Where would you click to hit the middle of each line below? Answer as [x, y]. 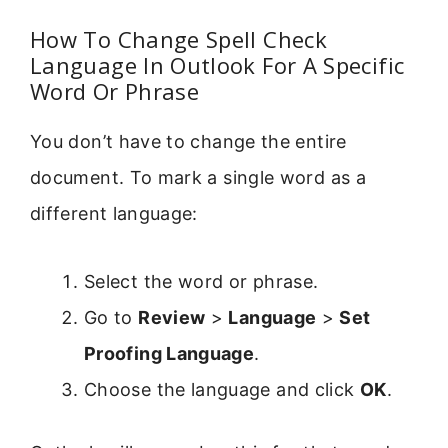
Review [172, 317]
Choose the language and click [222, 389]
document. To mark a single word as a [198, 177]
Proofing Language [169, 353]
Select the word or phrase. [201, 281]
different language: [114, 213]
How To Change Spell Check [178, 38]
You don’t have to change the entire [188, 141]
